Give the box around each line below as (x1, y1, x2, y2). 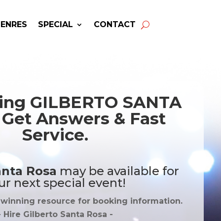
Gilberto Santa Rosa (23, 209, 110, 219)
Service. (22, 124, 88, 145)
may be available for (56, 163, 179, 178)
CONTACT (93, 20, 136, 29)
